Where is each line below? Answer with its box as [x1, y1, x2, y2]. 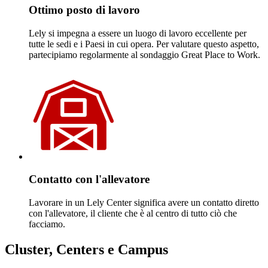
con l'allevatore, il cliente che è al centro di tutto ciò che [29, 208, 237, 219]
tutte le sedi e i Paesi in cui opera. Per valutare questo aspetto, [29, 38, 259, 49]
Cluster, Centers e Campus [5, 242, 168, 258]
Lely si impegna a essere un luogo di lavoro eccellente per [29, 28, 246, 38]
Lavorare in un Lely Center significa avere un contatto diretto [29, 197, 259, 208]
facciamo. [29, 219, 65, 230]
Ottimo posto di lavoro [29, 4, 140, 16]
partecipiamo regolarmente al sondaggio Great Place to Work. [29, 49, 260, 60]
